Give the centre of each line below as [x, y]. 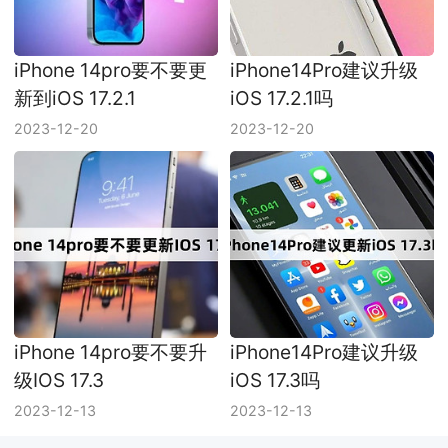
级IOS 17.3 [59, 380]
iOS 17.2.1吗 [281, 97]
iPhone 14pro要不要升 [111, 352]
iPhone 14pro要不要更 [111, 69]
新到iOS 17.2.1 [75, 97]
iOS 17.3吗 [274, 380]
